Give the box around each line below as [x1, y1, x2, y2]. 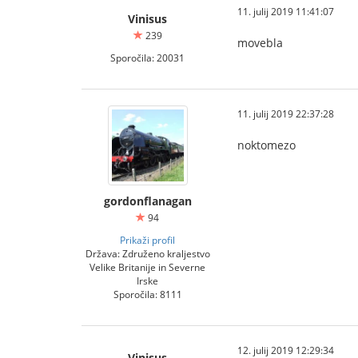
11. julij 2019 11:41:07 [237, 5, 334, 18]
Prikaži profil [120, 233, 175, 246]
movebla [237, 35, 283, 50]
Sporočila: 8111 [113, 288, 182, 300]
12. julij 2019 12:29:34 [237, 344, 334, 356]
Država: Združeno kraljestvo [85, 247, 210, 260]
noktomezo [237, 137, 296, 153]
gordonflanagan [103, 193, 192, 209]
